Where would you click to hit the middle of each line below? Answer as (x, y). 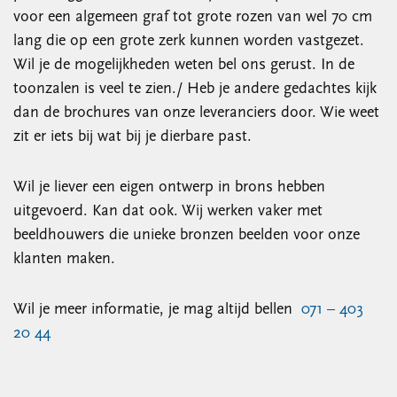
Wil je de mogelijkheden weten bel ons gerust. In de (184, 65)
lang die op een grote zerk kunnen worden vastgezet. (189, 41)
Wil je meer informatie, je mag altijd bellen (157, 310)
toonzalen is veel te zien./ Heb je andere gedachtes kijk (195, 89)
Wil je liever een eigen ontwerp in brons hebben (169, 187)
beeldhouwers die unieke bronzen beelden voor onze (187, 235)
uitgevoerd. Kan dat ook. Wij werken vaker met (168, 211)
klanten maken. (64, 259)
